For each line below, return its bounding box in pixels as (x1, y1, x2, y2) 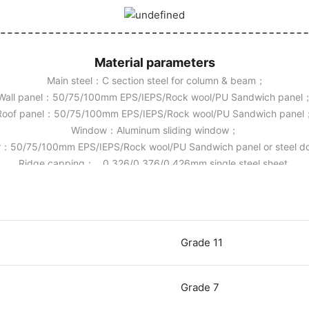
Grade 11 (181, 235, 223, 249)
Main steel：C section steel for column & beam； (43, 74, 266, 86)
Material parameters (94, 54, 215, 70)
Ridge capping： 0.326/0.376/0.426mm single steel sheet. (19, 157, 290, 169)
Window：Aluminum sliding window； (70, 123, 239, 136)
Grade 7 (181, 280, 220, 294)
